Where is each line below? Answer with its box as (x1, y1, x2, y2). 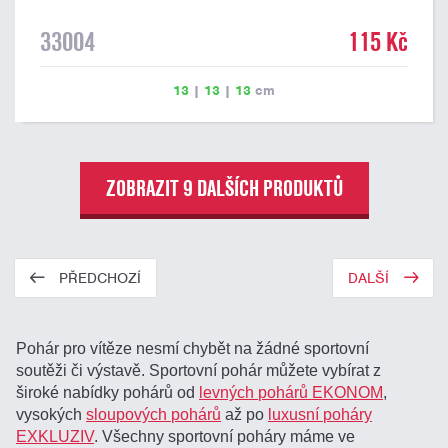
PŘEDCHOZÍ (59, 269, 141, 287)
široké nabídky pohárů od (16, 383, 200, 401)
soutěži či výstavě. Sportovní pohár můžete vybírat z (16, 361, 382, 379)
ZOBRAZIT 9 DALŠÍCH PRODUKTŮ (105, 173, 343, 203)
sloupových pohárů (86, 405, 222, 423)
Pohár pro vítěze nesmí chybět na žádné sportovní (16, 339, 370, 357)
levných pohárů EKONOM (199, 383, 384, 401)
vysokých (16, 405, 87, 423)
